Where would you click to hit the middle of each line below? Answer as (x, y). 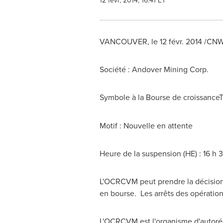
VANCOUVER (123, 41)
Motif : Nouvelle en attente (146, 125)
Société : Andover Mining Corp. (155, 69)
